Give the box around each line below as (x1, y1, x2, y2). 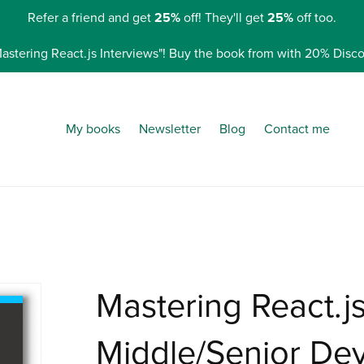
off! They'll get (180, 9, 267, 26)
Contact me (263, 120, 330, 137)
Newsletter (138, 120, 201, 137)
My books (66, 120, 121, 137)
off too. (293, 9, 336, 26)
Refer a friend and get (28, 9, 154, 26)
